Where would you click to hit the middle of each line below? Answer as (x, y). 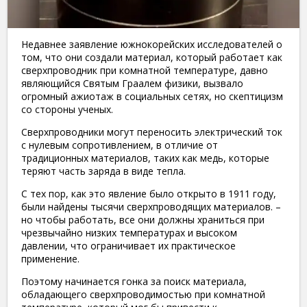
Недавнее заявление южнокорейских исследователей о (152, 44)
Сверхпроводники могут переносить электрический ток (152, 132)
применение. (50, 258)
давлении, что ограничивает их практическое (128, 245)
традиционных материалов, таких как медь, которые (145, 158)
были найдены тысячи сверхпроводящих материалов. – (151, 206)
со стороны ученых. (67, 109)
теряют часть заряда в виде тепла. (103, 171)
